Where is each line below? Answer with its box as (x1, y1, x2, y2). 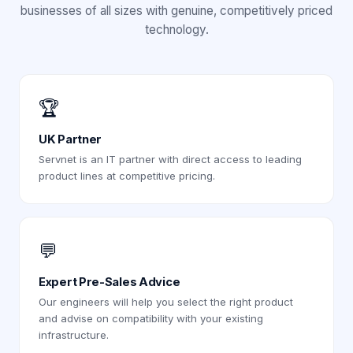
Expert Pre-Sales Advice (39, 275, 180, 290)
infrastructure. (39, 329, 109, 342)
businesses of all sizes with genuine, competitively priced (20, 3, 333, 19)
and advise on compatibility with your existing (39, 312, 263, 325)
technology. (144, 22, 209, 38)
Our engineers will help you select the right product (39, 295, 293, 309)
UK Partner (39, 132, 102, 147)
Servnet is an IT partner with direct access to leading (39, 153, 302, 166)
